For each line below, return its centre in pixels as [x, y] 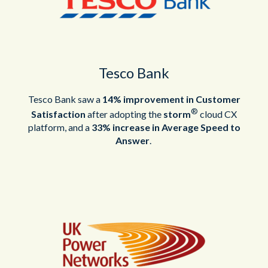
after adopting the [124, 114]
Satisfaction [58, 114]
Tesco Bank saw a [65, 99]
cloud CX [217, 114]
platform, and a [60, 127]
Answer [132, 141]
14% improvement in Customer [171, 99]
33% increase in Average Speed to [166, 127]
